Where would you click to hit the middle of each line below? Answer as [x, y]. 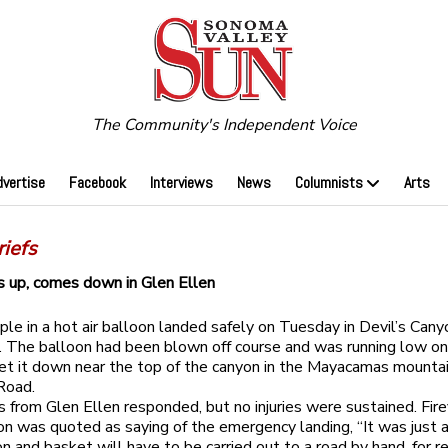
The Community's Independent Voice [224, 125]
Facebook [97, 183]
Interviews [181, 183]
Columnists [328, 183]
